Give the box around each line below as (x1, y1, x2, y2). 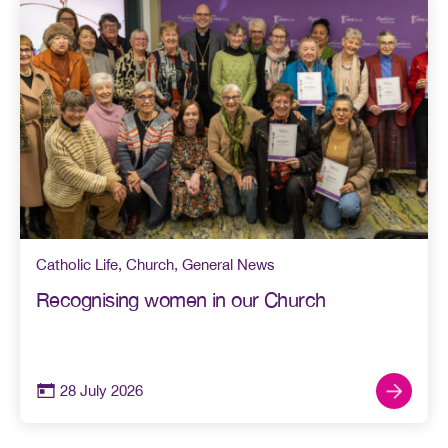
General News (182, 256, 275, 274)
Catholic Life (36, 256, 118, 274)
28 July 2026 (60, 382, 143, 400)
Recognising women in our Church (36, 288, 326, 312)
